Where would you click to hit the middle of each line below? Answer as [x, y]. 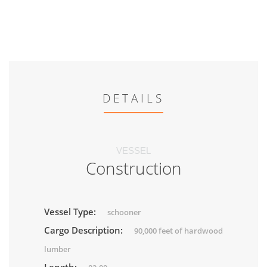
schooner [124, 212]
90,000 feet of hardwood [178, 231]
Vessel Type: [71, 212]
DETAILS [133, 99]
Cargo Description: [85, 230]
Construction [133, 168]
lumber [58, 249]
